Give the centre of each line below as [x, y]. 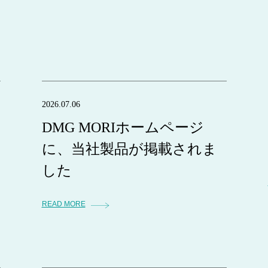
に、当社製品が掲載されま [129, 149]
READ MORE [63, 204]
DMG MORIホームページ [123, 127]
